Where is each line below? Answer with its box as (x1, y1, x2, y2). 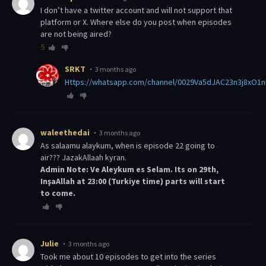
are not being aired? (40, 28, 112, 40)
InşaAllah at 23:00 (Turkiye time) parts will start (40, 176, 225, 187)
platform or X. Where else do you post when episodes (40, 17, 232, 28)
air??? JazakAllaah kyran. (40, 152, 126, 163)
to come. (40, 188, 75, 199)
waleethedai (40, 127, 90, 138)
